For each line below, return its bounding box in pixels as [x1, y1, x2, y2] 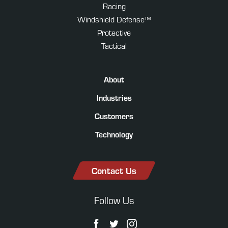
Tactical [101, 40, 127, 51]
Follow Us [94, 193, 134, 207]
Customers [95, 110, 133, 121]
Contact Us [92, 164, 136, 177]
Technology [95, 129, 133, 139]
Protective [97, 27, 131, 38]
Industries [96, 92, 132, 103]
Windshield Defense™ [77, 14, 151, 24]
